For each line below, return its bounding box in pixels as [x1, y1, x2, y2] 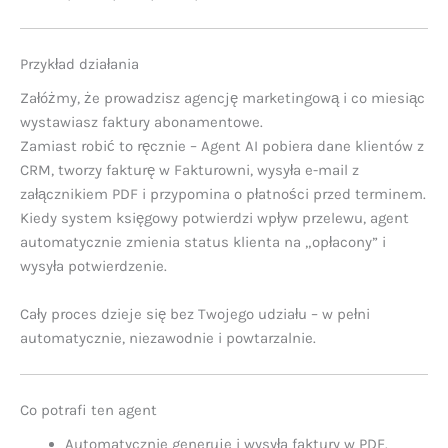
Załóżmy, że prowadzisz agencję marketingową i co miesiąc [20, 89, 425, 108]
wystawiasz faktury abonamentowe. [20, 113, 263, 132]
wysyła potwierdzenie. [20, 257, 167, 276]
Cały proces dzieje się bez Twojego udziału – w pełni [20, 305, 370, 324]
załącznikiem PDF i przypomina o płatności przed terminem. [20, 185, 426, 204]
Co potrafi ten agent [20, 400, 157, 419]
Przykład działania [20, 54, 139, 73]
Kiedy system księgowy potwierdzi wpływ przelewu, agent [20, 209, 409, 228]
